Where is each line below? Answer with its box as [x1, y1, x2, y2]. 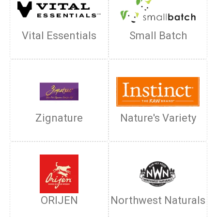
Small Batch [129, 30, 187, 42]
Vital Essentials [22, 30, 96, 42]
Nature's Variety [120, 112, 196, 124]
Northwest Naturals [110, 194, 205, 206]
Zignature [35, 112, 83, 124]
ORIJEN [40, 194, 78, 206]
